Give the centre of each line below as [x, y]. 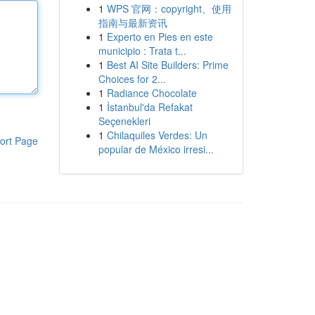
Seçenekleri [124, 121]
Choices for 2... [132, 79]
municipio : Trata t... [142, 51]
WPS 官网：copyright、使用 [169, 8]
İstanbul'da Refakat [149, 107]
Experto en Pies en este [160, 37]
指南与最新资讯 [133, 22]
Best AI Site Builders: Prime [167, 65]
